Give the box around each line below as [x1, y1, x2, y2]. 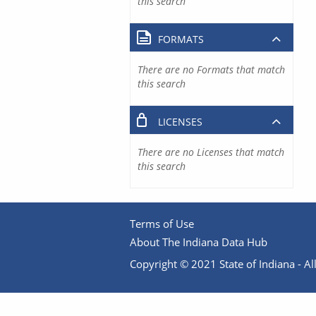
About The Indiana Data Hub [130, 234, 267, 249]
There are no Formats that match [138, 62, 285, 76]
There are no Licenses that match [138, 145, 284, 159]
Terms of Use [130, 216, 194, 231]
